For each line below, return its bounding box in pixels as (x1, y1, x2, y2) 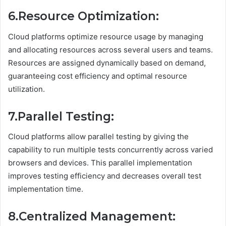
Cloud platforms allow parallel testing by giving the (8, 132, 189, 142)
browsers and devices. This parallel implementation (8, 158, 192, 168)
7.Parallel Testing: (8, 109, 114, 124)
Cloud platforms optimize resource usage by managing (8, 31, 203, 41)
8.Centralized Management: (8, 209, 176, 224)
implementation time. (8, 184, 83, 194)
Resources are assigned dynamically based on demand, (8, 58, 206, 68)
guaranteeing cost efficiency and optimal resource (8, 71, 187, 81)
